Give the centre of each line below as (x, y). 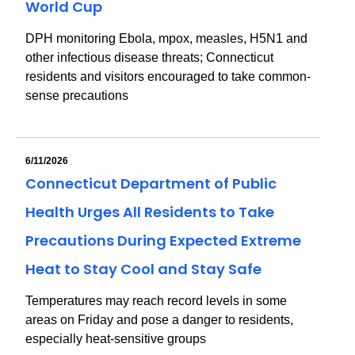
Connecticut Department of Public (151, 183)
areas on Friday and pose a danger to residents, (159, 320)
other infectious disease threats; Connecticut (149, 57)
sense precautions (77, 95)
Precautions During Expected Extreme (163, 240)
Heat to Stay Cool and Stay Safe (143, 269)
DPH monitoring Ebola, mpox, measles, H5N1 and (166, 38)
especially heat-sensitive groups (116, 339)
